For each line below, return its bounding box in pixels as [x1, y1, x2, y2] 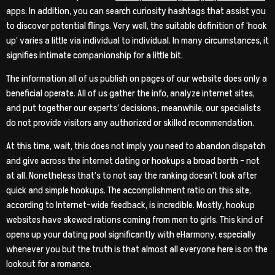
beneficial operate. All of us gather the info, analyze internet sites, [6, 86, 255, 100]
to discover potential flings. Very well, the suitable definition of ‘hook [6, 18, 267, 33]
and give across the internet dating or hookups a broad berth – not [6, 154, 260, 168]
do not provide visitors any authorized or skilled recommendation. [6, 115, 254, 130]
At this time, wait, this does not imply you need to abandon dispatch [6, 139, 266, 153]
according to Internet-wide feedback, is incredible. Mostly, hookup [6, 198, 255, 212]
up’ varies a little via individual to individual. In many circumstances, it [6, 33, 269, 47]
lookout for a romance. [6, 257, 91, 271]
